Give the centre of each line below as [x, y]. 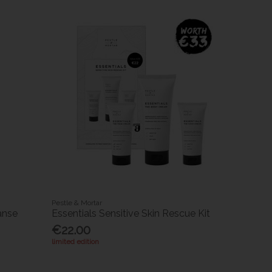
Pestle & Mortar [77, 203]
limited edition [76, 242]
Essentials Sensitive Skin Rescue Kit [131, 214]
